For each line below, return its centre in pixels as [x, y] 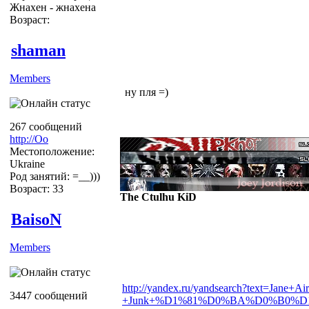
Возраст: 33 [37, 188]
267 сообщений [46, 126]
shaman [38, 50]
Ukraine [27, 163]
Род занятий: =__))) [55, 176]
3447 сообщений [49, 295]
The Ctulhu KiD [158, 197]
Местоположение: [52, 151]
